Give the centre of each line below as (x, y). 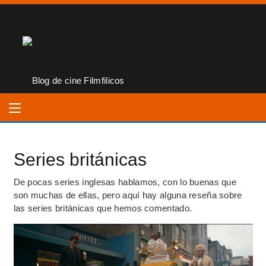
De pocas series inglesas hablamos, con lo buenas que (125, 182)
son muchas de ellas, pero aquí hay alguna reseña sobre (128, 195)
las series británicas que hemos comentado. (103, 208)
